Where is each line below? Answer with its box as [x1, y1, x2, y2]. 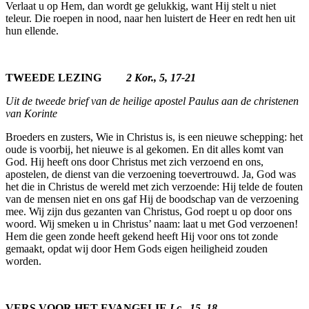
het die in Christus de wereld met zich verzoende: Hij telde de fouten [6, 180, 303, 192]
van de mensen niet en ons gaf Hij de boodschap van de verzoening [6, 192, 299, 205]
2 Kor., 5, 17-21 [126, 71, 196, 83]
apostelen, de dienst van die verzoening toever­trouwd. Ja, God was [6, 168, 296, 180]
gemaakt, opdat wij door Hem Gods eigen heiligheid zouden [6, 242, 268, 255]
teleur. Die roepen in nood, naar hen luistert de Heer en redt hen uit [6, 12, 295, 24]
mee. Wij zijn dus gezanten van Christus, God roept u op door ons [6, 205, 292, 217]
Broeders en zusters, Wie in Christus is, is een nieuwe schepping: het [6, 130, 303, 143]
